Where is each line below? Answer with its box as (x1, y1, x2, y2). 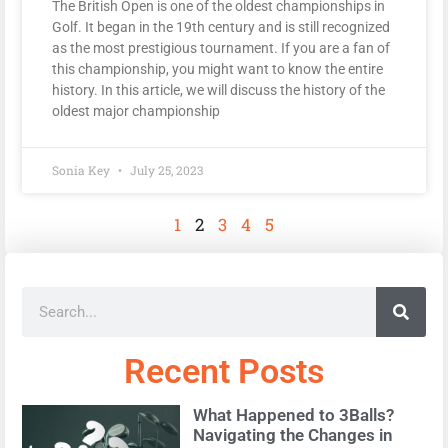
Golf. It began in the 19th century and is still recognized (52, 19, 390, 36)
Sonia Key (52, 162, 113, 179)
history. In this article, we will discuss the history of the (52, 82, 385, 99)
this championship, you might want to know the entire (52, 61, 383, 78)
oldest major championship (52, 103, 220, 120)
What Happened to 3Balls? (192, 405, 394, 426)
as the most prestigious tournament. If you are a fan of (52, 40, 390, 57)
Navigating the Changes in (192, 425, 393, 446)
